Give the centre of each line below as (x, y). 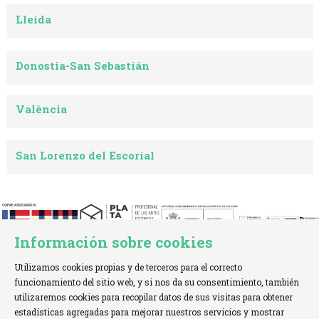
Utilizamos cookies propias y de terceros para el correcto (129, 267)
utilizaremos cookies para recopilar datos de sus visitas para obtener (154, 297)
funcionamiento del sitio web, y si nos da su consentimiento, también (157, 282)
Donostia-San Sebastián (83, 65)
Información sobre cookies (114, 242)
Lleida (34, 19)
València (42, 109)
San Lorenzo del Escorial (85, 156)
